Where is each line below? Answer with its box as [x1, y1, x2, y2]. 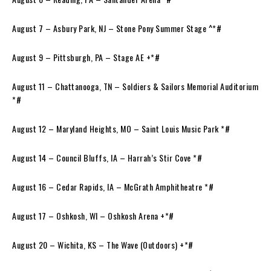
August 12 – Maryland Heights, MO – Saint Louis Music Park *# [12, 122, 232, 135]
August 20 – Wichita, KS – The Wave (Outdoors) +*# [12, 238, 195, 251]
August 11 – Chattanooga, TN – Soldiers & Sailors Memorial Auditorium [12, 79, 258, 93]
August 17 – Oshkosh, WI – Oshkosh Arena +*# [12, 209, 176, 222]
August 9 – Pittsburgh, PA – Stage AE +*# [12, 50, 162, 64]
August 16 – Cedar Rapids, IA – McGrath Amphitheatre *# [12, 180, 216, 193]
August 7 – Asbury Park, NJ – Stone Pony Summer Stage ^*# [12, 21, 224, 34]
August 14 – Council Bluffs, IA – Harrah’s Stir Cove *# [12, 151, 204, 164]
